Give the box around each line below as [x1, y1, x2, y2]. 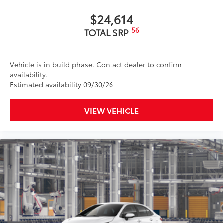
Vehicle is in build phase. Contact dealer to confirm [10, 59, 182, 70]
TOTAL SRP [84, 26, 131, 39]
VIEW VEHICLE [84, 105, 139, 116]
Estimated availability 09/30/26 [10, 79, 113, 90]
